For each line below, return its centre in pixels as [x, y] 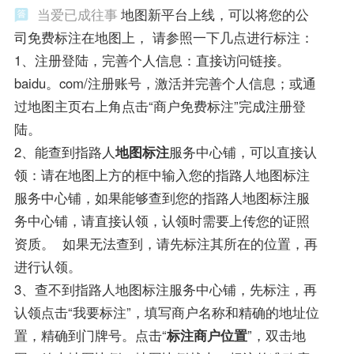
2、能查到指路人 [64, 152]
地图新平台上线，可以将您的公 [215, 15]
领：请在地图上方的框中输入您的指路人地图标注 [162, 175]
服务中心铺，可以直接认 [243, 152]
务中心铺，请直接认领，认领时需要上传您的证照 [162, 221]
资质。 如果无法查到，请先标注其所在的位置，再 [166, 244]
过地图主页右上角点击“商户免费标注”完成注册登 [160, 106]
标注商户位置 [207, 335]
